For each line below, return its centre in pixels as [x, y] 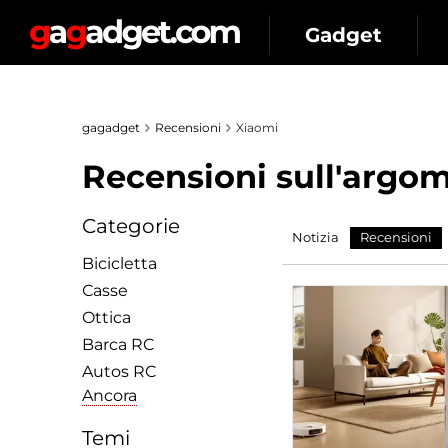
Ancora [109, 395]
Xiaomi [257, 127]
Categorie [131, 226]
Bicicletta [119, 263]
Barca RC [118, 344]
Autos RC [119, 371]
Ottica [106, 317]
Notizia [315, 237]
